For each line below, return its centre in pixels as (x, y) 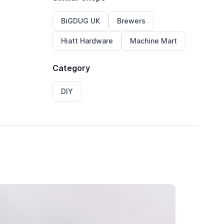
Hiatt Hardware (87, 41)
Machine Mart (154, 41)
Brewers (131, 21)
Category (71, 68)
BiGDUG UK (81, 21)
